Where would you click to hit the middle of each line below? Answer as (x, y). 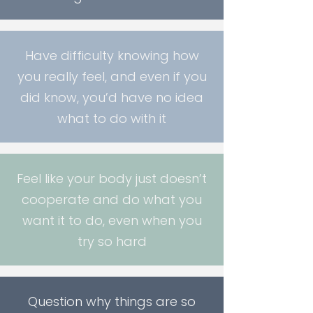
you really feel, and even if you (112, 77)
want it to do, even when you (112, 220)
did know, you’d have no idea (112, 97)
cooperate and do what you (112, 199)
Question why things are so (112, 301)
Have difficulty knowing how (112, 56)
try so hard (112, 241)
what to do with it (112, 118)
